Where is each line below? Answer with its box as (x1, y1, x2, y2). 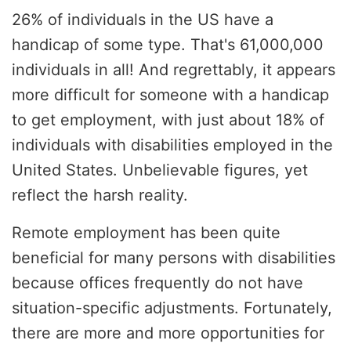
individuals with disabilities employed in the (12, 135, 333, 154)
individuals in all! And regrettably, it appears (12, 60, 335, 79)
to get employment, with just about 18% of (12, 110, 324, 129)
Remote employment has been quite (12, 223, 280, 242)
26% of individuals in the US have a (12, 9, 273, 29)
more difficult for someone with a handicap (12, 85, 329, 104)
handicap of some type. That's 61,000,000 (12, 34, 324, 54)
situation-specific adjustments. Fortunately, (12, 298, 332, 317)
